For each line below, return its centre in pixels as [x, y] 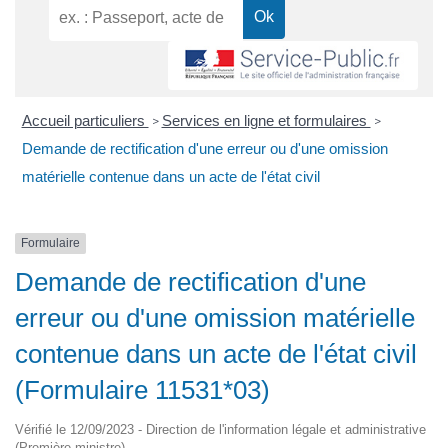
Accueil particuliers [85, 121]
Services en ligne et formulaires [266, 121]
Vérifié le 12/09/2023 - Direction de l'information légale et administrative [220, 429]
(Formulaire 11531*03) [142, 389]
